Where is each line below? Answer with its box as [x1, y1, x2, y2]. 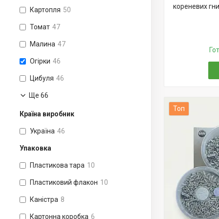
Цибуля [30, 74, 54, 82]
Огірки [30, 57, 50, 65]
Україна [30, 127, 55, 135]
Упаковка [20, 144, 51, 152]
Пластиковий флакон [30, 178, 98, 186]
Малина [30, 40, 55, 48]
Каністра [30, 196, 58, 203]
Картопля [30, 6, 61, 14]
